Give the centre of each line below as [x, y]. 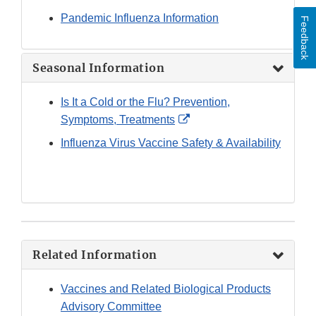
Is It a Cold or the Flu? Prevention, [145, 102]
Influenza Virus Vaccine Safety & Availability [171, 142]
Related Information [95, 254]
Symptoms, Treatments [118, 119]
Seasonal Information [98, 67]
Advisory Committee [111, 306]
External [210, 119]
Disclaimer [216, 154]
